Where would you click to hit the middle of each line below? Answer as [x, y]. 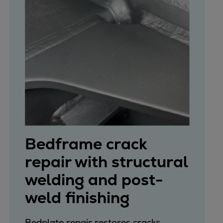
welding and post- [94, 179]
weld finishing [77, 197]
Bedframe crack [86, 144]
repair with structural [106, 162]
